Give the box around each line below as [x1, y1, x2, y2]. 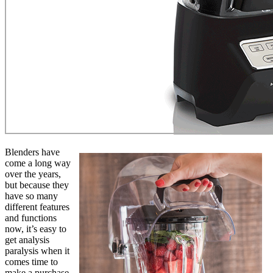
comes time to [5, 256, 58, 267]
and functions [5, 212, 57, 223]
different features [5, 201, 69, 212]
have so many [5, 190, 58, 201]
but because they [5, 179, 69, 190]
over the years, [5, 168, 61, 179]
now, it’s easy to [5, 223, 66, 234]
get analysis [5, 234, 49, 245]
